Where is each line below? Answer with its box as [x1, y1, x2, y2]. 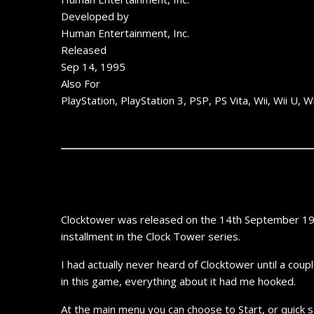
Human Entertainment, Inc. [61, 26, 189, 40]
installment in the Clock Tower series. [61, 228, 240, 243]
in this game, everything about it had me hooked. [61, 273, 296, 288]
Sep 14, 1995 [61, 60, 125, 74]
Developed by [61, 9, 129, 23]
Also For [61, 76, 100, 90]
